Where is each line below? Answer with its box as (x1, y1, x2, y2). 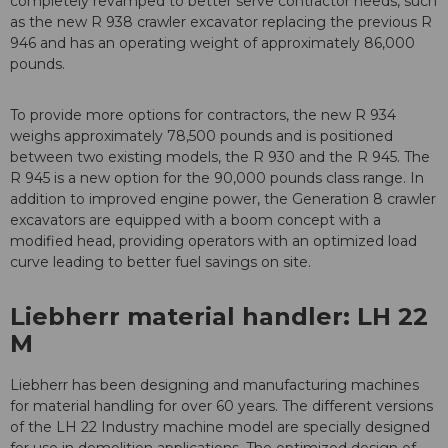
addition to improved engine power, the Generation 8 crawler (10, 189, 436, 208)
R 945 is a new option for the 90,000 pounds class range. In (10, 168, 424, 187)
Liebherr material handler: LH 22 (10, 301, 428, 331)
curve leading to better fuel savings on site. (10, 252, 311, 271)
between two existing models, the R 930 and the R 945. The (10, 147, 430, 166)
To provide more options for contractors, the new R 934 (10, 105, 396, 124)
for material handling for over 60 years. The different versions (10, 396, 433, 415)
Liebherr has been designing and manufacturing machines (10, 375, 419, 394)
